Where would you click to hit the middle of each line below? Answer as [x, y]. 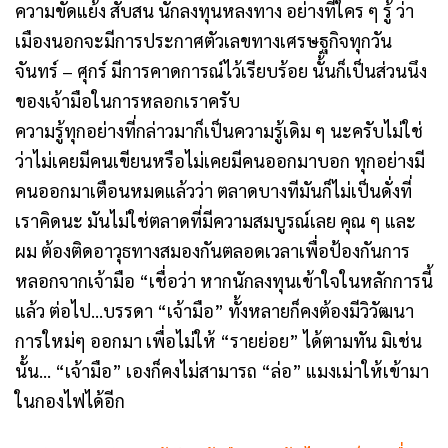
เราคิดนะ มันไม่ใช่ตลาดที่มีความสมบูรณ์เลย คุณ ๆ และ [215, 221]
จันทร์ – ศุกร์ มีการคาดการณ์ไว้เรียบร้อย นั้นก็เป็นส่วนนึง [221, 71]
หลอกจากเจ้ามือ [77, 281]
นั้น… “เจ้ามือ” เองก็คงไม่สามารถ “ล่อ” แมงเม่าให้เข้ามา [222, 371]
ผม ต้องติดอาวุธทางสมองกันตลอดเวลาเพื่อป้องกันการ [212, 251]
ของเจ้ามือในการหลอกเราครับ [127, 101]
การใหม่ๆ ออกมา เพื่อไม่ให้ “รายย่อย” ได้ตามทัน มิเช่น [218, 341]
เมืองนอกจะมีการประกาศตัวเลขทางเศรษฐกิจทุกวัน [203, 41]
